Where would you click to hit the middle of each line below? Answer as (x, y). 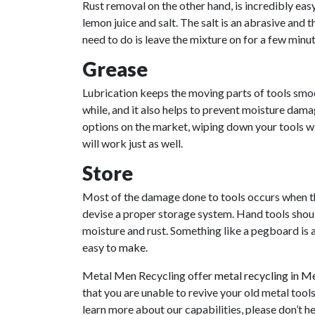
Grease (115, 69)
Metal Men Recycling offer (148, 275)
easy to (101, 247)
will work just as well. (133, 143)
